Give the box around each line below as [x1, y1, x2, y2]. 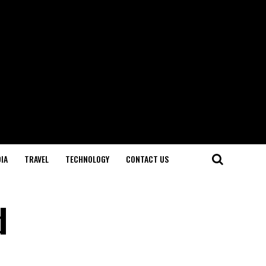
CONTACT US [126, 153, 169, 165]
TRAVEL [24, 153, 49, 165]
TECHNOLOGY [65, 153, 109, 165]
